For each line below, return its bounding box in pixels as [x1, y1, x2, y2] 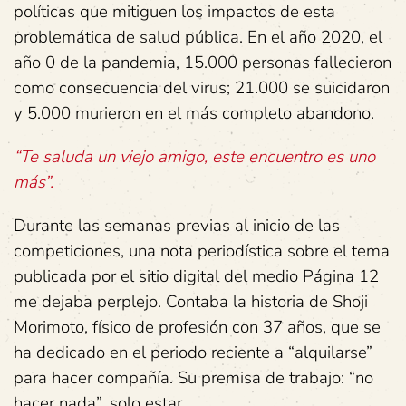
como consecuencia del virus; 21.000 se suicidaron [14, 76, 390, 101]
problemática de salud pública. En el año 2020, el [14, 25, 382, 50]
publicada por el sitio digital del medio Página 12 [14, 265, 379, 289]
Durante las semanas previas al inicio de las [14, 214, 340, 238]
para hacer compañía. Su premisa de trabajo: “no [14, 366, 373, 391]
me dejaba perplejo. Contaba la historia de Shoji [14, 290, 368, 314]
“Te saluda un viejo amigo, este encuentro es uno [14, 145, 375, 169]
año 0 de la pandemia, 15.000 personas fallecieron [14, 51, 391, 75]
